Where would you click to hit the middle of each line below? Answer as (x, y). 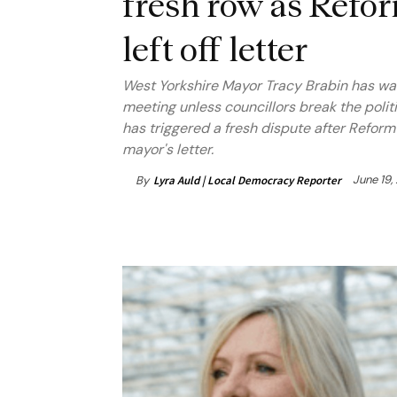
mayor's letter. (168, 150)
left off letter (215, 49)
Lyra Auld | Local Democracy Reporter (247, 180)
